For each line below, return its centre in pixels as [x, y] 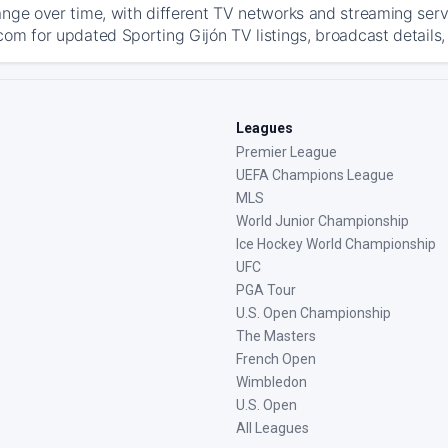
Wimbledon [271, 382]
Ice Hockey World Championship [336, 244]
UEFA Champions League [315, 175]
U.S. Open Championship [313, 313]
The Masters [276, 336]
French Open [276, 359]
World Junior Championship [322, 221]
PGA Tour [266, 290]
